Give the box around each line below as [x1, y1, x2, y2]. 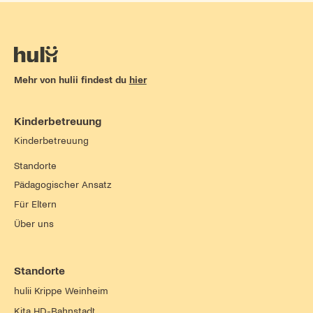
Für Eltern [13, 199, 57, 210]
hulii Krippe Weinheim [13, 286, 108, 297]
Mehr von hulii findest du [13, 74, 129, 85]
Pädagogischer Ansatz [13, 180, 112, 191]
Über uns [13, 219, 54, 230]
